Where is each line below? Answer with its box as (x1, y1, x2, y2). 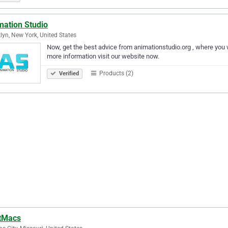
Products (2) (98, 69, 133, 77)
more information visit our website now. (47, 52, 159, 60)
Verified (58, 70, 79, 77)
